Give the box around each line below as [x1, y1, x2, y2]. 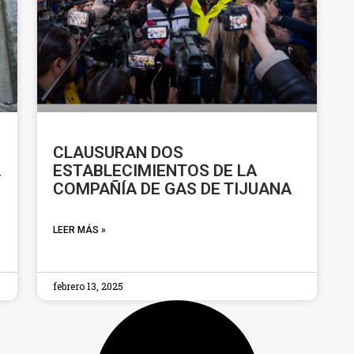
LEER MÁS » [53, 224, 107, 235]
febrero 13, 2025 [53, 279, 124, 292]
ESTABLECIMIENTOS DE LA [53, 160, 258, 180]
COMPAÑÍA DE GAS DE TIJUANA [53, 179, 292, 198]
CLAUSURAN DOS [53, 142, 184, 162]
